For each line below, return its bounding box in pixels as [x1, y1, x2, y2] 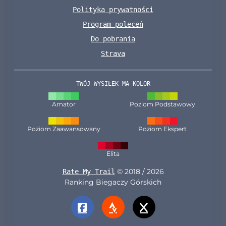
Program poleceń [83, 20, 143, 28]
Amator [51, 100, 76, 108]
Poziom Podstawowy [130, 100, 195, 108]
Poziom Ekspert [138, 125, 187, 133]
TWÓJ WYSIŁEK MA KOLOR [76, 80, 150, 87]
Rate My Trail [62, 167, 115, 176]
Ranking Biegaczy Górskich [65, 178, 161, 187]
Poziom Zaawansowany [27, 125, 100, 133]
